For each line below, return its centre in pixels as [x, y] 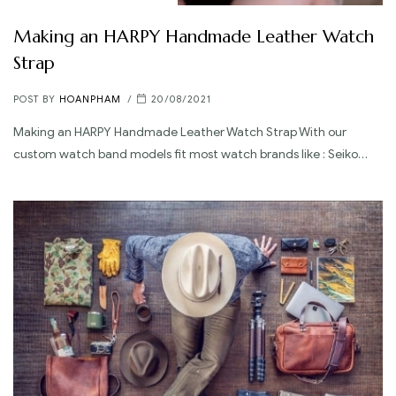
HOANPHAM [90, 99]
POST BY [36, 99]
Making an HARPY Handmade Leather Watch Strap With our [180, 132]
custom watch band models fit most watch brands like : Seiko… [190, 154]
